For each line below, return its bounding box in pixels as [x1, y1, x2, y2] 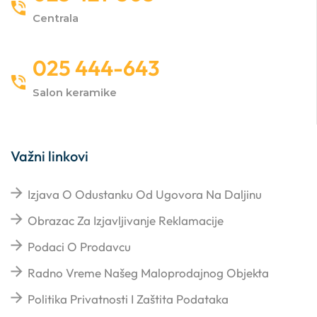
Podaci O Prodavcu [28, 239, 131, 255]
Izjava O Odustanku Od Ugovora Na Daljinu [28, 187, 262, 202]
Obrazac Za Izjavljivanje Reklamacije [28, 213, 224, 229]
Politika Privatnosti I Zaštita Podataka [28, 292, 229, 307]
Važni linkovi [11, 147, 88, 166]
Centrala [33, 12, 79, 25]
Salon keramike [33, 86, 117, 99]
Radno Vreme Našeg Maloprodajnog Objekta [28, 265, 269, 281]
